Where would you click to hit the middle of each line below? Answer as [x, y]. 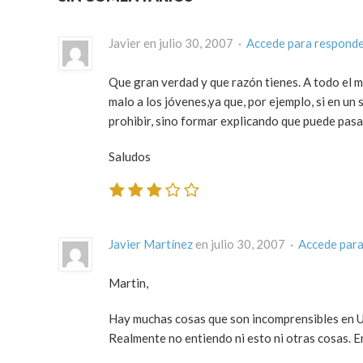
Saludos [130, 157]
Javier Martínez [151, 243]
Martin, [128, 282]
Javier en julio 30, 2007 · [177, 43]
